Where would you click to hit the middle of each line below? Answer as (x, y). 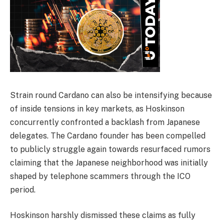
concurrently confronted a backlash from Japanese (105, 122)
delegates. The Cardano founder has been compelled (108, 135)
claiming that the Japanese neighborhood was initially (109, 162)
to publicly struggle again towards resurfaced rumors (110, 149)
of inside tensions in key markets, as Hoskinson (97, 108)
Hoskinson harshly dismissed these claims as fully (103, 215)
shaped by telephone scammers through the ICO (100, 176)
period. (23, 189)
